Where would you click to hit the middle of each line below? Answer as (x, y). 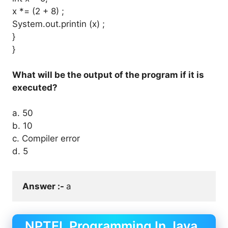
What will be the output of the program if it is (108, 75)
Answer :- (44, 186)
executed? (35, 88)
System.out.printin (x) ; (59, 24)
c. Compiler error (46, 138)
